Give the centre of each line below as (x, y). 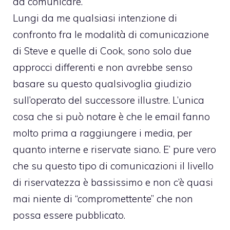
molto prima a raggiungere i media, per (102, 133)
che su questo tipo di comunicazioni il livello (113, 166)
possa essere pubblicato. (69, 215)
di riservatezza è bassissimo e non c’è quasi (113, 182)
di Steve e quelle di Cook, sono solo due (102, 51)
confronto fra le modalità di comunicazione (111, 34)
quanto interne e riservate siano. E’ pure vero (114, 149)
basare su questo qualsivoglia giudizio (102, 83)
